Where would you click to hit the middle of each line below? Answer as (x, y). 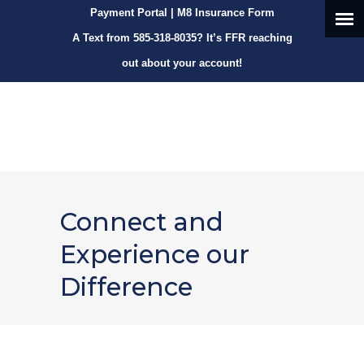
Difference (126, 287)
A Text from (102, 38)
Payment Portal (128, 13)
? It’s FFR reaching (244, 38)
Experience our (155, 254)
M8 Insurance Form (225, 13)
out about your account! (182, 63)
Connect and (142, 222)
